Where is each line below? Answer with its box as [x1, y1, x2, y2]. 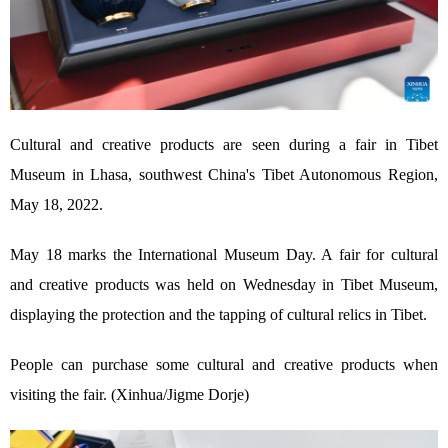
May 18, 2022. [10, 195, 103, 213]
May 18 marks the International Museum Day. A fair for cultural [10, 245, 438, 263]
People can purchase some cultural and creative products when [10, 355, 438, 373]
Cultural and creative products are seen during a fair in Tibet [10, 135, 438, 153]
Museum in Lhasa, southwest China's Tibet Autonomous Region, [10, 165, 438, 183]
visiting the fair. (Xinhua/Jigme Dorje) [10, 385, 249, 403]
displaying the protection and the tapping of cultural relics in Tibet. [10, 305, 427, 323]
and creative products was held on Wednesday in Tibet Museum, [10, 275, 438, 293]
